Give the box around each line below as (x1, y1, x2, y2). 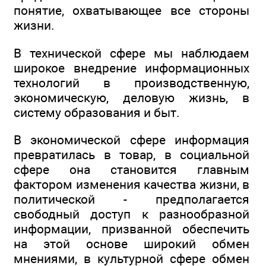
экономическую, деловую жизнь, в (14, 90, 249, 105)
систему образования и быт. (14, 104, 180, 120)
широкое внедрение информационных (14, 60, 249, 75)
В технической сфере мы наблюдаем (14, 45, 249, 61)
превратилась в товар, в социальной (14, 147, 249, 163)
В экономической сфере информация (14, 132, 249, 148)
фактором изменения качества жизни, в (14, 177, 249, 192)
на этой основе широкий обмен (14, 236, 249, 252)
